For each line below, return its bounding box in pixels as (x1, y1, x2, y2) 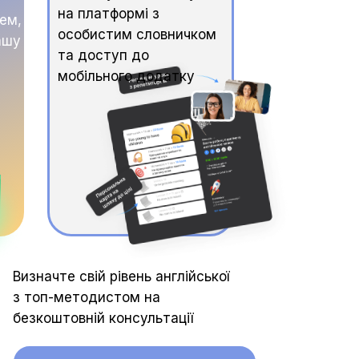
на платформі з (58, 6, 159, 22)
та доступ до (58, 47, 149, 63)
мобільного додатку (58, 68, 195, 84)
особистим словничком (58, 26, 216, 42)
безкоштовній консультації (13, 310, 193, 326)
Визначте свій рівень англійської (13, 268, 229, 284)
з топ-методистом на (13, 289, 160, 305)
